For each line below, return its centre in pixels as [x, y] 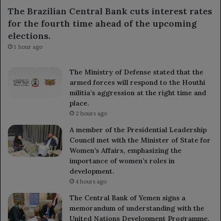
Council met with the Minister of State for [140, 140]
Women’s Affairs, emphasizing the [126, 150]
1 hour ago [28, 47]
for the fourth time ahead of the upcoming [102, 23]
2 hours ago [91, 113]
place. [79, 103]
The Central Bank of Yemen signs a [128, 198]
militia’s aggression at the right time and [138, 92]
